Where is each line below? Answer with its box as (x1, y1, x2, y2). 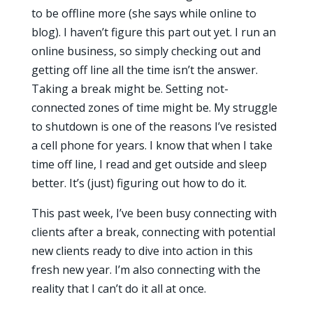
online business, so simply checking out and (31, 43, 261, 59)
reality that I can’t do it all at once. (31, 281, 206, 296)
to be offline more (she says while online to (31, 6, 256, 21)
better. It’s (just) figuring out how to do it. (31, 175, 247, 191)
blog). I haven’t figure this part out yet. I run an (31, 24, 276, 40)
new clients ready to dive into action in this (31, 243, 253, 259)
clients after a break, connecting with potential (31, 224, 275, 240)
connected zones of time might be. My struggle (31, 100, 277, 115)
